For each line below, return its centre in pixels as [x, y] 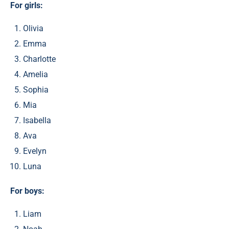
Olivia [33, 29]
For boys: [27, 191]
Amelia [36, 75]
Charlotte [39, 59]
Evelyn [35, 151]
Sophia [36, 90]
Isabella [37, 121]
